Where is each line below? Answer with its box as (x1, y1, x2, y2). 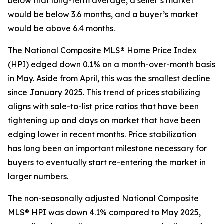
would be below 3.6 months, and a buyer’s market (8, 9, 198, 19)
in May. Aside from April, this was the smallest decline (8, 73, 210, 83)
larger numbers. (8, 171, 68, 181)
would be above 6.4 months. (8, 23, 115, 33)
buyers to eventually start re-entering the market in (8, 157, 206, 167)
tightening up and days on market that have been (8, 115, 200, 125)
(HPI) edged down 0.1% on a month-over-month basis (8, 59, 215, 69)
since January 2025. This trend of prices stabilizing (8, 87, 200, 97)
